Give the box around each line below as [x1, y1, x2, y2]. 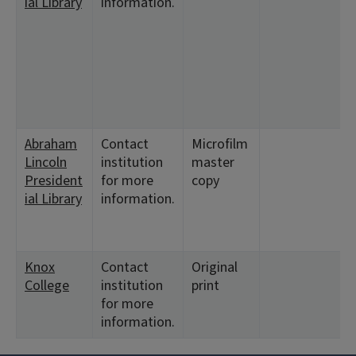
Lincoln [25, 153, 67, 172]
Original [192, 257, 238, 277]
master [192, 153, 234, 172]
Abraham [25, 134, 77, 154]
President [25, 171, 83, 191]
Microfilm [192, 134, 248, 154]
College [25, 276, 69, 296]
